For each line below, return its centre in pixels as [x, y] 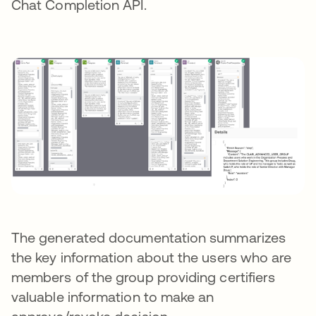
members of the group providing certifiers [144, 277]
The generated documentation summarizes [149, 238]
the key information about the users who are [152, 257]
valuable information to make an [113, 297]
